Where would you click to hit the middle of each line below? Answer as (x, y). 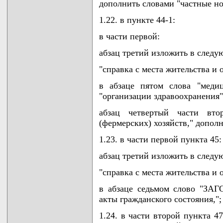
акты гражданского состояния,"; (160, 199)
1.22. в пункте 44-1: (137, 20)
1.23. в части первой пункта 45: (160, 139)
